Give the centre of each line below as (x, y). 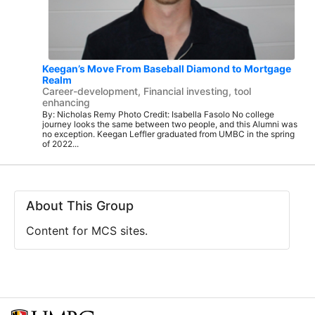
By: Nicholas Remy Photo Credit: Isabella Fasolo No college (158, 114)
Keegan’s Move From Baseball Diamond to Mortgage (167, 68)
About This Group (80, 206)
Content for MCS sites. (87, 231)
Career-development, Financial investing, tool (147, 91)
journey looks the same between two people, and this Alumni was (170, 124)
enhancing (66, 102)
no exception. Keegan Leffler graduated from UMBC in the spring (168, 134)
